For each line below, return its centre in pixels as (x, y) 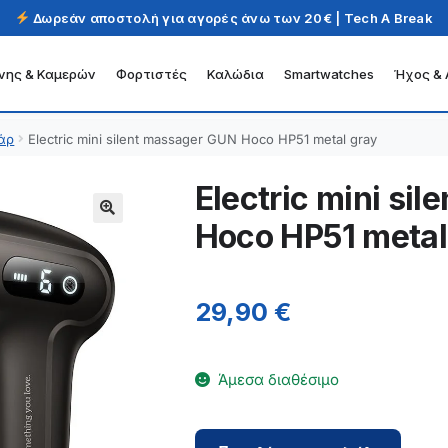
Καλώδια (236, 73)
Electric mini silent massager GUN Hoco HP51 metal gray (203, 139)
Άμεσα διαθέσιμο (278, 380)
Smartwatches (329, 73)
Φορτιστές (152, 73)
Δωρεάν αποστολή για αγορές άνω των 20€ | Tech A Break (231, 18)
